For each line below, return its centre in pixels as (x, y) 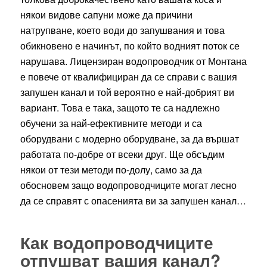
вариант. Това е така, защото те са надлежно (120, 107)
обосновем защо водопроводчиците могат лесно (128, 185)
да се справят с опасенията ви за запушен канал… (133, 200)
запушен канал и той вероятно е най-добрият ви (127, 92)
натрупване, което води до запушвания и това (122, 30)
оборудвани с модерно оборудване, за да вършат (129, 138)
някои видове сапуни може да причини (106, 14)
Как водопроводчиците (117, 242)
